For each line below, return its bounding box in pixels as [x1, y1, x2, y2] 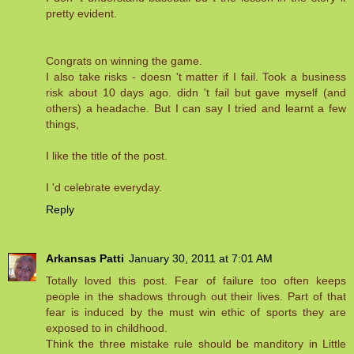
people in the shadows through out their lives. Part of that [46, 290, 346, 303]
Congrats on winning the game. [46, 55, 202, 68]
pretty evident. [46, 7, 117, 21]
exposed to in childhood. [46, 322, 168, 335]
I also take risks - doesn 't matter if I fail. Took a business [46, 70, 346, 84]
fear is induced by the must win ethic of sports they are [46, 306, 346, 319]
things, [46, 118, 79, 131]
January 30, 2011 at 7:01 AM [129, 252, 273, 265]
